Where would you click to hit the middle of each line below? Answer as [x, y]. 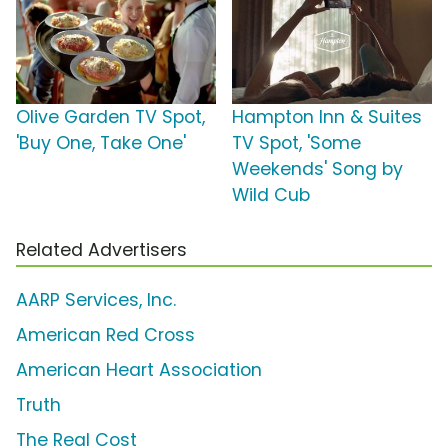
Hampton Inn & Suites [327, 117]
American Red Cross [105, 335]
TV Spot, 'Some [296, 143]
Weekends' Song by [317, 169]
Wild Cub [271, 195]
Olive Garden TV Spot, [110, 117]
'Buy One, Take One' [101, 143]
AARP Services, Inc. [96, 300]
